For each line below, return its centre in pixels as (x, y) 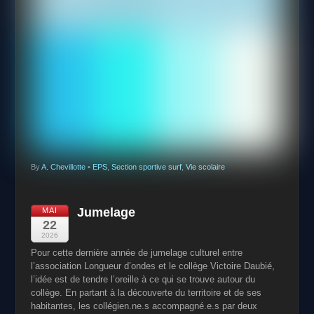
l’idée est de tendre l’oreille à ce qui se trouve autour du (143, 280)
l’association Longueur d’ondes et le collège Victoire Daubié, (152, 266)
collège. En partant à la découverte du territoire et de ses (146, 293)
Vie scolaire (205, 166)
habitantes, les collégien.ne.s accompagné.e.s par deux (144, 306)
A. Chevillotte (63, 166)
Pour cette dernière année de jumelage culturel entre (136, 253)
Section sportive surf (146, 166)
